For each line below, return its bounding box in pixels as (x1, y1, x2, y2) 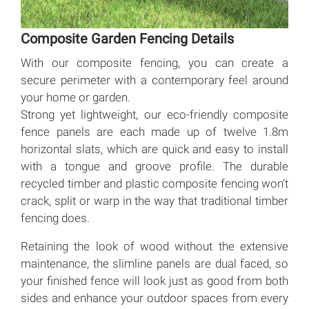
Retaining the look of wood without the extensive (21, 239, 288, 253)
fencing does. (21, 210, 90, 225)
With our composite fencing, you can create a (21, 55, 288, 70)
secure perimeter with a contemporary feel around (21, 72, 288, 87)
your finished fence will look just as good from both (21, 273, 288, 288)
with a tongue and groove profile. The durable (21, 159, 288, 173)
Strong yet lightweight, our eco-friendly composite (21, 107, 288, 121)
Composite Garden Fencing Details (21, 30, 234, 47)
